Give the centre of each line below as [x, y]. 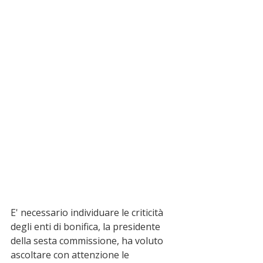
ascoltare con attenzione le [71, 255]
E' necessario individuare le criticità [88, 213]
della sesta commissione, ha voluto [88, 241]
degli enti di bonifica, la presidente [87, 227]
